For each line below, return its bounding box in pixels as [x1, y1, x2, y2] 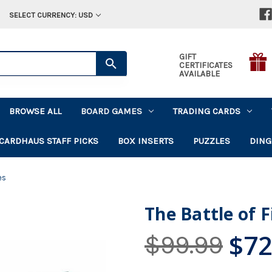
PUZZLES [193, 135, 231, 146]
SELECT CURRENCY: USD [8, 10, 93, 19]
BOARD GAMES [81, 105, 143, 117]
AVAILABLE [178, 68, 220, 79]
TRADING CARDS [173, 105, 241, 117]
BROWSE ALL [9, 105, 62, 117]
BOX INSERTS [118, 135, 174, 146]
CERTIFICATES [178, 59, 233, 70]
